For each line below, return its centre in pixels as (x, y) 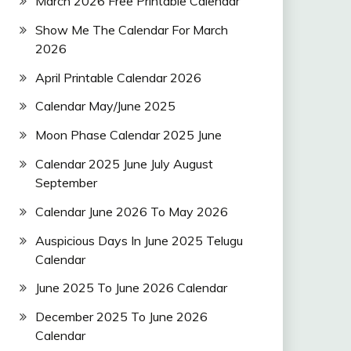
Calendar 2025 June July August (124, 163)
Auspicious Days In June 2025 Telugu (139, 240)
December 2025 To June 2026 (121, 317)
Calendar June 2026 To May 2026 (131, 211)
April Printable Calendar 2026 (118, 77)
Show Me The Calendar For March (131, 29)
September (66, 182)
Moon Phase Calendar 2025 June (128, 135)
